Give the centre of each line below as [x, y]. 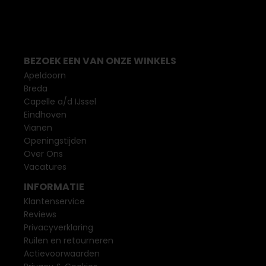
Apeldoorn [45, 75]
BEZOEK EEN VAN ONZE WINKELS [100, 61]
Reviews [40, 214]
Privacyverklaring [58, 227]
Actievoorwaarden [62, 254]
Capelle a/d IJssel [60, 102]
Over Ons [43, 154]
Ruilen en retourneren [69, 240]
